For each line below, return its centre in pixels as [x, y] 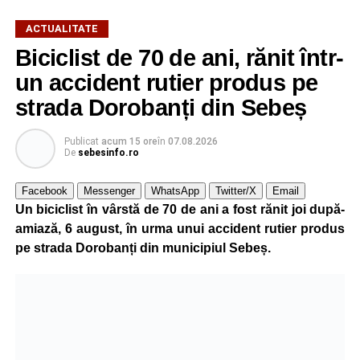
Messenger [109, 190]
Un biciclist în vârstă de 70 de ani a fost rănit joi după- [180, 209]
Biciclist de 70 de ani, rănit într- [179, 57]
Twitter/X [235, 190]
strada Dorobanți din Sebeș [161, 107]
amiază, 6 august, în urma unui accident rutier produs [180, 228]
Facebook [44, 190]
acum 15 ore [129, 141]
